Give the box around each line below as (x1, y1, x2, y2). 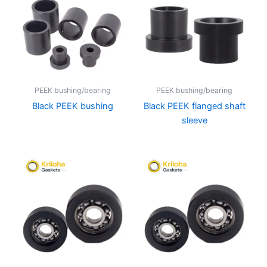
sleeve (181, 115, 207, 126)
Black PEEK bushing (32, 101, 113, 112)
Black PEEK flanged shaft (143, 101, 246, 112)
